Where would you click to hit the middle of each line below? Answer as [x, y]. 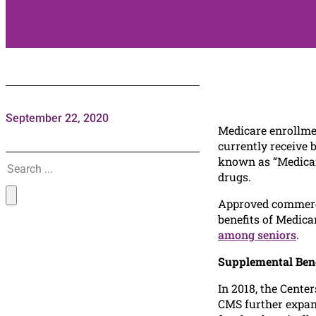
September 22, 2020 [57, 119]
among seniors [257, 235]
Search [22, 159]
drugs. [235, 177]
